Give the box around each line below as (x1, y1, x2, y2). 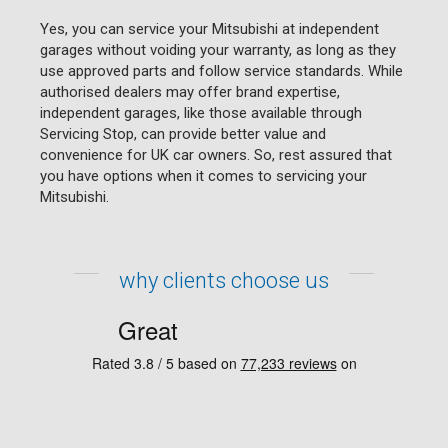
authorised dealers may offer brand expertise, (40, 82, 340, 101)
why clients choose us (119, 267, 329, 293)
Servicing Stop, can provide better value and (40, 124, 326, 143)
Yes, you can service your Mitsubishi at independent (40, 19, 379, 38)
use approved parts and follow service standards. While (40, 61, 403, 80)
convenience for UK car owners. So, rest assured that (40, 145, 392, 164)
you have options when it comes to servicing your (40, 166, 367, 185)
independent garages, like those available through (40, 103, 362, 122)
